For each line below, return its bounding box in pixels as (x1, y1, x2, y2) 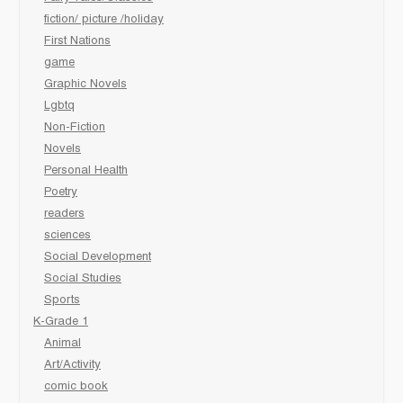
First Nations (44, 35, 111, 47)
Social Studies (44, 273, 121, 284)
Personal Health (44, 165, 128, 176)
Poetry (44, 186, 77, 198)
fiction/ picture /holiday (44, 13, 164, 25)
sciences (44, 229, 91, 241)
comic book (44, 381, 108, 392)
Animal (44, 337, 81, 349)
